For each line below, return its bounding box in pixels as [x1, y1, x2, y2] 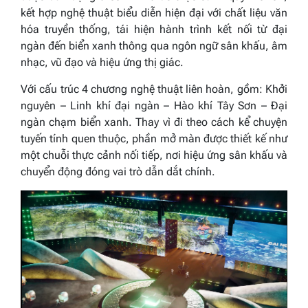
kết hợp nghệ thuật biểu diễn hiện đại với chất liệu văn [21, 6, 287, 20]
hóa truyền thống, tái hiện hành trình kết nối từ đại [21, 23, 287, 36]
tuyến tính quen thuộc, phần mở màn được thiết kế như [21, 132, 287, 146]
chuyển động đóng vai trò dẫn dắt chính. [21, 165, 215, 179]
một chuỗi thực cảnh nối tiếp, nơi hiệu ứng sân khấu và [21, 148, 287, 162]
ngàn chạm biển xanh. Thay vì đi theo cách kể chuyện [21, 115, 287, 129]
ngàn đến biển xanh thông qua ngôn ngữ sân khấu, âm [21, 39, 287, 53]
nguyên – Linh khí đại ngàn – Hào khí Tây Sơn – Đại [21, 99, 287, 113]
